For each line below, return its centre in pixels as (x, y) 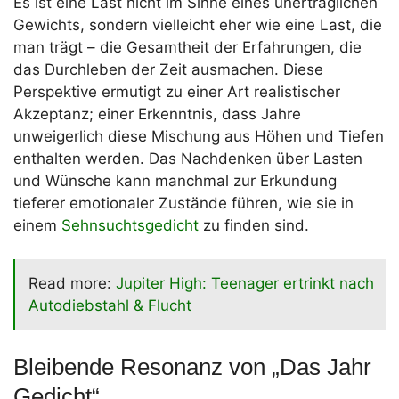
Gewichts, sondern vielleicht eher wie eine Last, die (198, 24)
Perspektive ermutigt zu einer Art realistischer (177, 91)
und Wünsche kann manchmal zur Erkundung (175, 180)
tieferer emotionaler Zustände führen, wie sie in (183, 203)
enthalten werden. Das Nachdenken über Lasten (188, 158)
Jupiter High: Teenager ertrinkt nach (245, 284)
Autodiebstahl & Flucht (110, 306)
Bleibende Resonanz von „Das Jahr (192, 367)
